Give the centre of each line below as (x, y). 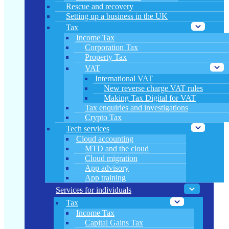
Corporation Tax (111, 47)
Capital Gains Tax (114, 223)
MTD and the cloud (117, 148)
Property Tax (106, 57)
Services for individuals (94, 190)
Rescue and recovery (100, 6)
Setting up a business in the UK (117, 16)
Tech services (88, 128)
